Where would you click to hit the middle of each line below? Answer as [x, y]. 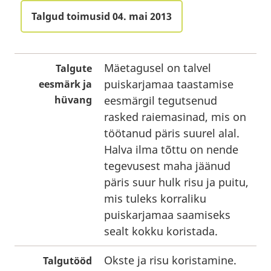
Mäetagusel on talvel [158, 68]
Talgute [74, 68]
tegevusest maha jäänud [167, 166]
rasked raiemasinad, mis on [175, 117]
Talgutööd [67, 261]
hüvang [73, 100]
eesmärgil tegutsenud [161, 100]
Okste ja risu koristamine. [170, 260]
